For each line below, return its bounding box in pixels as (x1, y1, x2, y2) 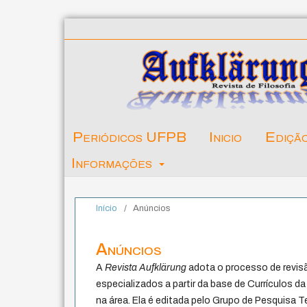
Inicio (209, 130, 243, 145)
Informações (71, 156, 156, 171)
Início (96, 203, 118, 213)
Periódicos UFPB (73, 130, 187, 145)
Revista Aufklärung (105, 262, 187, 273)
